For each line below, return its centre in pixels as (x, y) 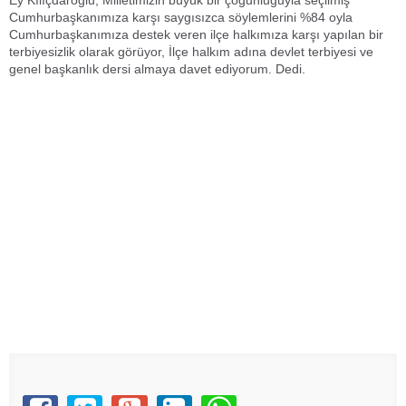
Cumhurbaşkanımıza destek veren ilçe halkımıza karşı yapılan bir (196, 34)
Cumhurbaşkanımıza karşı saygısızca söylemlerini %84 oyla (181, 17)
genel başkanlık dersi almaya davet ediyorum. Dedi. (157, 69)
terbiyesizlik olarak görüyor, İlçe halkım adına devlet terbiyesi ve (191, 52)
